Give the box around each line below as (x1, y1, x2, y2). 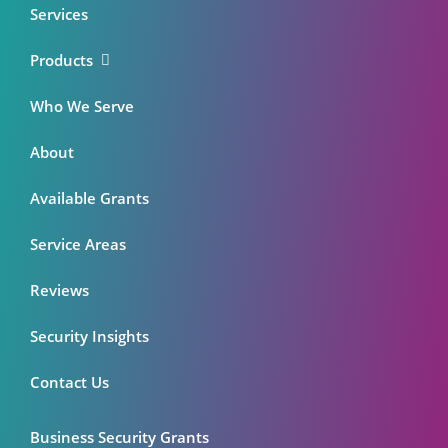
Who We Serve (30, 95, 134, 116)
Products (30, 49, 101, 70)
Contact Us (30, 371, 109, 392)
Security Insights (30, 325, 149, 346)
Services (30, 3, 88, 24)
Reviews (30, 279, 89, 300)
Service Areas (30, 233, 126, 254)
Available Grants (30, 187, 149, 208)
